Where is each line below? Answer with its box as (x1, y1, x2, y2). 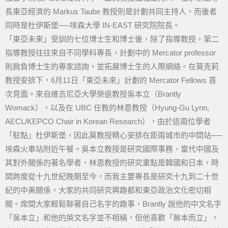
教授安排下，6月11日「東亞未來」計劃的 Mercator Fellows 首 (5, 76, 216, 84)
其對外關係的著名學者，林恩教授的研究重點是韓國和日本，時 (5, 158, 219, 167)
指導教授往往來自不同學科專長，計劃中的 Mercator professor (5, 48, 216, 57)
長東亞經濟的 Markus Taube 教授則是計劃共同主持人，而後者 (5, 7, 217, 16)
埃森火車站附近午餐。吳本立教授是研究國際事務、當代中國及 (5, 145, 219, 153)
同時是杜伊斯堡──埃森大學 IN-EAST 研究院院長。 (5, 21, 180, 30)
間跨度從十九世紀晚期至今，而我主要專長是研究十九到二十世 (5, 172, 219, 181)
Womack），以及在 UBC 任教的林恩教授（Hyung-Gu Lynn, (5, 103, 209, 112)
